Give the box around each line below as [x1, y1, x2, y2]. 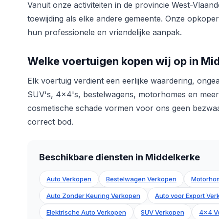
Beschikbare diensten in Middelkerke [39, 152, 200, 163]
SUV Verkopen [141, 208, 184, 217]
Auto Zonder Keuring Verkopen [46, 192, 140, 200]
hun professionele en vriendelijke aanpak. [27, 27, 182, 38]
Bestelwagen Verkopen [106, 175, 176, 183]
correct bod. [27, 117, 73, 127]
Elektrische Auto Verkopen [46, 208, 126, 217]
